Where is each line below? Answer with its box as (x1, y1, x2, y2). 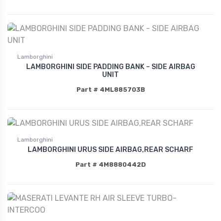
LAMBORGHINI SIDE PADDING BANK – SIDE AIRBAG (26, 62, 195, 71)
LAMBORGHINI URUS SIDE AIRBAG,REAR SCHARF (28, 145, 193, 154)
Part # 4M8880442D (75, 160, 146, 168)
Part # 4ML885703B (76, 85, 145, 93)
